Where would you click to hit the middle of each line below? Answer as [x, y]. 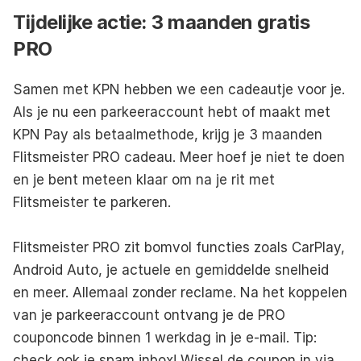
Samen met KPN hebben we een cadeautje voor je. [179, 89]
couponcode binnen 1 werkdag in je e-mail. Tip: [165, 337]
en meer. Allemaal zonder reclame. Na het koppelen [180, 292]
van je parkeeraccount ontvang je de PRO [149, 315]
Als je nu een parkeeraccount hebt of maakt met [172, 112]
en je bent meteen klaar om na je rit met [144, 179]
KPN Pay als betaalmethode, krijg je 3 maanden [168, 134]
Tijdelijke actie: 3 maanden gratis [161, 22]
